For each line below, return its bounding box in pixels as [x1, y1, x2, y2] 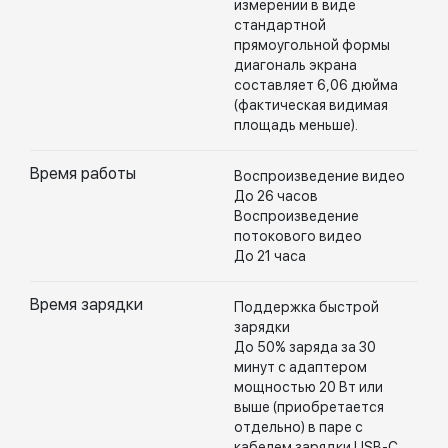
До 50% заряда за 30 [234, 339, 376, 355]
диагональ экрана [234, 57, 357, 73]
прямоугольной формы [234, 37, 390, 53]
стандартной [234, 17, 326, 33]
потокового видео [234, 228, 362, 244]
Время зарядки [30, 295, 143, 314]
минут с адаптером [234, 359, 367, 375]
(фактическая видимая [234, 97, 388, 113]
